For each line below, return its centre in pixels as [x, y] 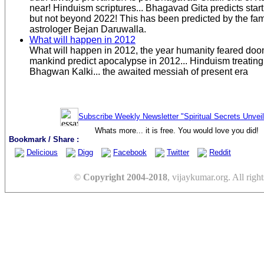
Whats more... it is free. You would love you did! [177, 131]
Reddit [220, 152]
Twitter [178, 152]
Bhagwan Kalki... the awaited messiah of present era [139, 72]
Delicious [42, 152]
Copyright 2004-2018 [125, 177]
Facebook [130, 152]
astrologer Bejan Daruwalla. [88, 29]
